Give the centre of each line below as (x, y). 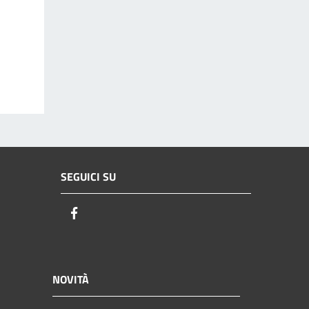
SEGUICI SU (88, 177)
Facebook (107, 214)
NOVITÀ (71, 279)
